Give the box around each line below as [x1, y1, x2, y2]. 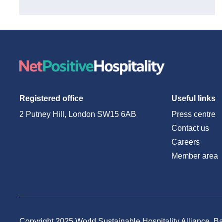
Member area [171, 152, 218, 160]
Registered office [19, 94, 83, 103]
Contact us [171, 124, 209, 132]
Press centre [171, 110, 216, 118]
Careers [171, 138, 200, 146]
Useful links [171, 94, 216, 103]
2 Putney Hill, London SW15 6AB [19, 110, 136, 118]
